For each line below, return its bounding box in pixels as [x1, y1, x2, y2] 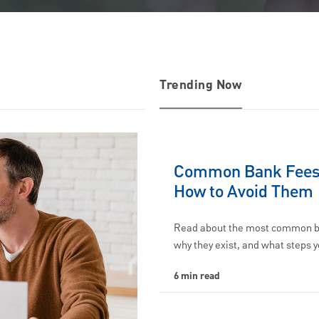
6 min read [174, 268, 220, 284]
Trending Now [159, 75, 241, 95]
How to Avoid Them [174, 180, 313, 204]
